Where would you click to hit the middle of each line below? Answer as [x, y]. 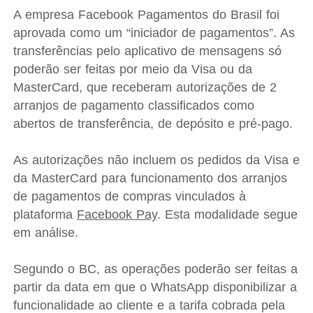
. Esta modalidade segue [227, 214]
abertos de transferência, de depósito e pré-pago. [153, 124]
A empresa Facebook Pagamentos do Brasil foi [146, 15]
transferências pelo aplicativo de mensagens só [147, 51]
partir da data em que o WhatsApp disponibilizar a [155, 287]
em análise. [45, 233]
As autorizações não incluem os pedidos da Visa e [156, 160]
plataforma [45, 214]
